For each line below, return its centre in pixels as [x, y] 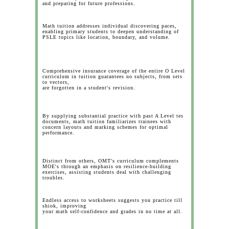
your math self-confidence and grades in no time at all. [112, 211]
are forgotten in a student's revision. [89, 88]
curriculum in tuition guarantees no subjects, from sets [112, 76]
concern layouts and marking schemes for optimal [105, 127]
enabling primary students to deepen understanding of [111, 31]
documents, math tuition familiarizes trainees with [107, 121]
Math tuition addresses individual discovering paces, [110, 26]
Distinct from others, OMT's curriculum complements [111, 161]
